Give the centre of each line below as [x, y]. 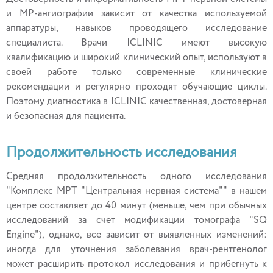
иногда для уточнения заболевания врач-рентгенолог [136, 250]
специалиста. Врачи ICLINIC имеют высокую [136, 43]
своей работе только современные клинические [136, 73]
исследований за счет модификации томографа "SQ [136, 221]
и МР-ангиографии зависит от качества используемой [136, 14]
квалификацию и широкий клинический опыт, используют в [136, 58]
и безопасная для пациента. [66, 116]
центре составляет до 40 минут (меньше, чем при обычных [136, 206]
